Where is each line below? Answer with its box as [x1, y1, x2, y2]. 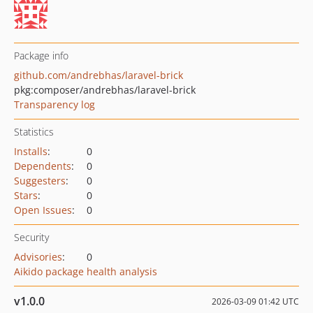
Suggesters [14, 174, 66, 187]
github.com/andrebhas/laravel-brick [14, 68, 183, 82]
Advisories [14, 250, 62, 263]
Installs [14, 145, 48, 158]
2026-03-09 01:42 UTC [212, 296, 299, 307]
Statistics [14, 125, 54, 138]
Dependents [14, 159, 71, 173]
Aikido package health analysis [14, 265, 157, 278]
